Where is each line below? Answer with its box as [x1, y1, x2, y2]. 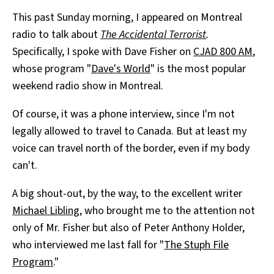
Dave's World [91, 61, 150, 77]
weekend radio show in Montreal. [12, 78, 163, 94]
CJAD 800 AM [193, 44, 253, 60]
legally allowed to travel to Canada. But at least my [12, 124, 246, 139]
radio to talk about [12, 27, 100, 43]
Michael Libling [12, 203, 80, 219]
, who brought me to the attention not [80, 203, 255, 219]
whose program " [12, 61, 91, 77]
